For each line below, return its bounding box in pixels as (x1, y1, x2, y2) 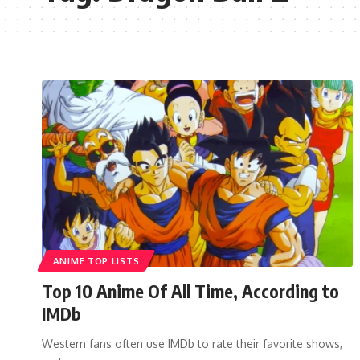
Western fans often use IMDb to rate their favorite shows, (42, 336, 342, 350)
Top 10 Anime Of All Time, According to (42, 279, 339, 302)
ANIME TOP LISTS (52, 254, 140, 267)
